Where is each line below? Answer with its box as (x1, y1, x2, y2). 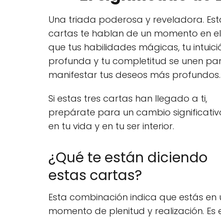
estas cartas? (48, 165, 142, 185)
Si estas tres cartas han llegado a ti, (48, 92, 207, 105)
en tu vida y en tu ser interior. (48, 119, 174, 132)
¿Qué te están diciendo (48, 147, 208, 167)
